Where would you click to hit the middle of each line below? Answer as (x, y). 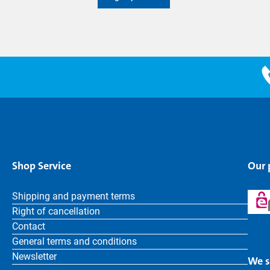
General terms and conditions (74, 241)
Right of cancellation (56, 211)
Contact (29, 226)
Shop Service (42, 166)
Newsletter (34, 256)
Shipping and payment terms (74, 196)
